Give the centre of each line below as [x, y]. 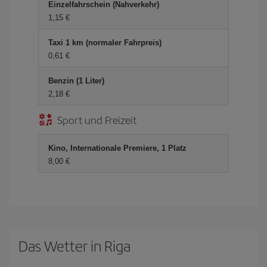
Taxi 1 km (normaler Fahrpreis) [105, 43]
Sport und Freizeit [97, 119]
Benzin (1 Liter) [76, 81]
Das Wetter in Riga [74, 246]
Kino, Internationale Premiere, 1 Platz [117, 148]
